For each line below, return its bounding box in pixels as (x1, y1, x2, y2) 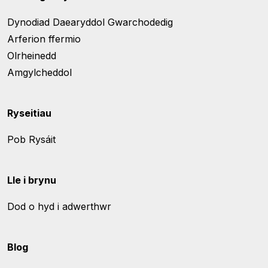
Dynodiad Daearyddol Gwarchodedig (7, 16, 173, 28)
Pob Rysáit (7, 133, 56, 145)
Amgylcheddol (7, 66, 72, 78)
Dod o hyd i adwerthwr (7, 200, 111, 212)
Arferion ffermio (7, 33, 81, 45)
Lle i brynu (7, 174, 56, 186)
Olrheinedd (7, 50, 56, 62)
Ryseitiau (7, 107, 51, 119)
